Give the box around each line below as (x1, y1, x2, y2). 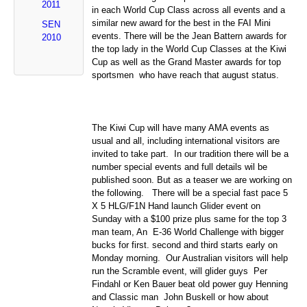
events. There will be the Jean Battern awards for (92, 31, 287, 42)
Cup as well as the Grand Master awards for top (92, 57, 282, 68)
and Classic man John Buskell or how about (92, 291, 269, 302)
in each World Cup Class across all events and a (92, 5, 286, 16)
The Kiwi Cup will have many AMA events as (92, 122, 270, 133)
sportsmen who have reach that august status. (92, 70, 280, 81)
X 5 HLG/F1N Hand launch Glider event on (92, 200, 261, 211)
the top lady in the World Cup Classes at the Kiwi (92, 44, 287, 55)
